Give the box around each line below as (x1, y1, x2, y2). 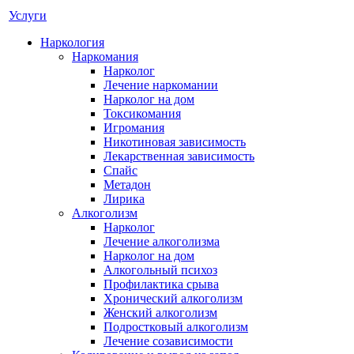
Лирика (104, 192, 145, 205)
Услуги (9, 9, 47, 22)
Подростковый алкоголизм (104, 320, 248, 333)
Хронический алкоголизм (104, 292, 243, 305)
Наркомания (72, 50, 138, 63)
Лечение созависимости (104, 334, 233, 348)
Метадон (104, 178, 151, 191)
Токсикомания (104, 107, 181, 120)
